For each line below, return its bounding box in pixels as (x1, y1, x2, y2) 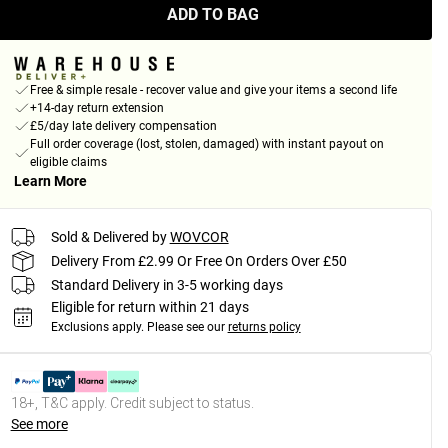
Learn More (13, 173, 87, 190)
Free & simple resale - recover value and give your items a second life (29, 83, 397, 98)
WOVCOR (169, 228, 229, 245)
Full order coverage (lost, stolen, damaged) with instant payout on (29, 137, 384, 152)
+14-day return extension (29, 101, 164, 116)
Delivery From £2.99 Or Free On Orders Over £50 (50, 252, 347, 269)
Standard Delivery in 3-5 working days (50, 276, 283, 293)
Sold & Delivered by (50, 228, 167, 245)
